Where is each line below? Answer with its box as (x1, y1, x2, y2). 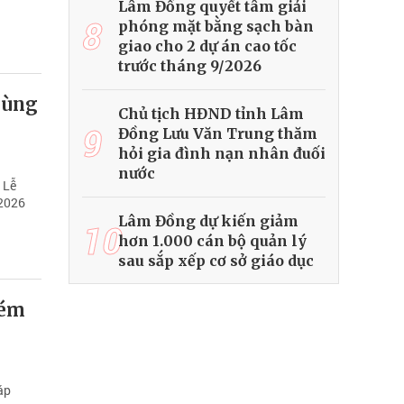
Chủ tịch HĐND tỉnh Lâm (118, 105, 304, 124)
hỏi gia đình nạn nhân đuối (118, 144, 326, 163)
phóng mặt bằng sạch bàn (118, 17, 314, 36)
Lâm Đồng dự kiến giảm (118, 212, 298, 231)
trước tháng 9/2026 (118, 57, 262, 76)
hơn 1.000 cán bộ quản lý (118, 232, 307, 251)
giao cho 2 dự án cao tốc (118, 37, 297, 56)
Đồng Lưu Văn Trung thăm (118, 124, 317, 143)
